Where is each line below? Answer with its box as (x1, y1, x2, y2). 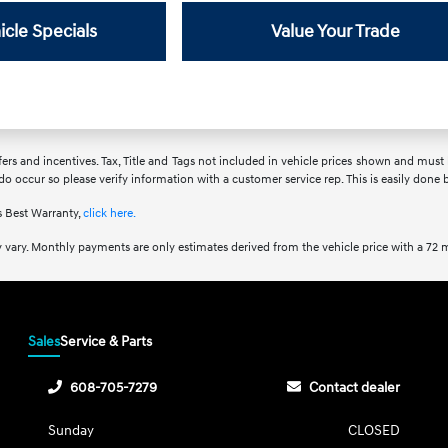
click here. (82, 206, 136, 221)
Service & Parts (60, 333, 153, 350)
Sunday (48, 422, 95, 439)
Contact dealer (308, 379, 400, 396)
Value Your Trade (271, 20, 401, 43)
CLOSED (347, 422, 400, 439)
